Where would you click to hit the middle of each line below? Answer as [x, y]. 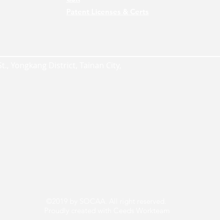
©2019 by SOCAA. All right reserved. [106, 201]
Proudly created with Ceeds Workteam [106, 210]
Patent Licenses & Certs [108, 12]
